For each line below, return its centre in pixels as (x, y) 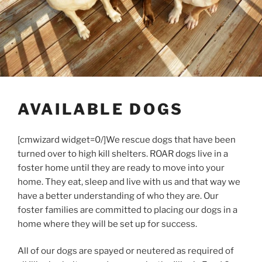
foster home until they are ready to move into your (121, 168)
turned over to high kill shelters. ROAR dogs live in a (123, 154)
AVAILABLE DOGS (101, 109)
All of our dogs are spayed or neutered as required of (126, 251)
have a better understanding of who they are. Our (118, 196)
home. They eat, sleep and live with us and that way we (129, 182)
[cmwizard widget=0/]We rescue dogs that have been (127, 139)
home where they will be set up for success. (107, 224)
